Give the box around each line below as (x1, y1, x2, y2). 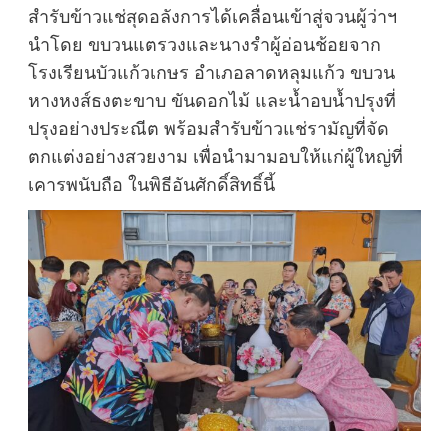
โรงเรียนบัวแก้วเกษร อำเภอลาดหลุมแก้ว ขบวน (27, 64, 395, 83)
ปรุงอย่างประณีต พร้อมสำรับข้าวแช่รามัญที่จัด (27, 120, 389, 139)
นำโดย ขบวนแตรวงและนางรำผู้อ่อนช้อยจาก (27, 36, 381, 55)
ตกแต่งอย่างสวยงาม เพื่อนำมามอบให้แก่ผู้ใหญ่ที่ (27, 148, 403, 167)
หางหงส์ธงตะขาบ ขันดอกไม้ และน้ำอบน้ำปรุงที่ (27, 92, 396, 111)
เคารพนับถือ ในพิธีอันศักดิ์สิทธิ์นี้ (27, 176, 275, 195)
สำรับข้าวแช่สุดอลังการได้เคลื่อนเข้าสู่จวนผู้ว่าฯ (27, 8, 397, 27)
